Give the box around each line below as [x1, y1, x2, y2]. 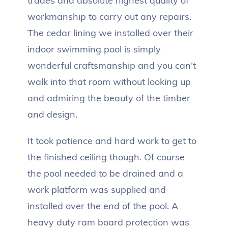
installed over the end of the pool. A [27, 200, 178, 212]
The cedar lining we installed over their [27, 27, 193, 39]
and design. [27, 108, 77, 120]
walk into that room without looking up [27, 76, 191, 88]
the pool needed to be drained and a [27, 167, 183, 179]
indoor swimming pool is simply [27, 43, 161, 55]
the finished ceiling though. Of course [27, 151, 185, 163]
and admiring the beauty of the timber [27, 92, 190, 104]
